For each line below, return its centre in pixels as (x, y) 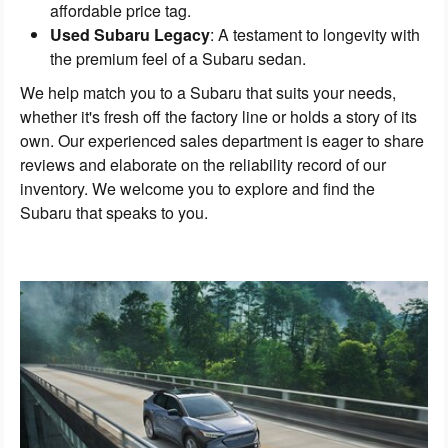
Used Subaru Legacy (130, 35)
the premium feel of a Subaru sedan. (178, 59)
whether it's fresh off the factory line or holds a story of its (218, 117)
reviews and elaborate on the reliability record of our (203, 165)
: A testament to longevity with (315, 35)
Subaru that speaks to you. (114, 213)
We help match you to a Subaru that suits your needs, (208, 93)
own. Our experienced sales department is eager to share (222, 141)
